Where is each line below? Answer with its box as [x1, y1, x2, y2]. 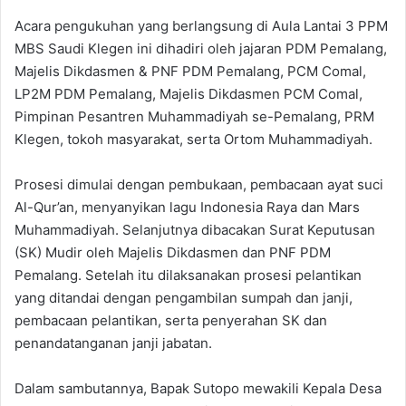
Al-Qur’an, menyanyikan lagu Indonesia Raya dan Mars [14, 198, 360, 216]
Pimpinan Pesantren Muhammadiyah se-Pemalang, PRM [14, 107, 374, 125]
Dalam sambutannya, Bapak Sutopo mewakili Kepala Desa [14, 379, 382, 397]
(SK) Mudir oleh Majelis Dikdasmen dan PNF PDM [14, 243, 331, 261]
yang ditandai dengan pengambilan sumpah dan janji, [14, 288, 353, 306]
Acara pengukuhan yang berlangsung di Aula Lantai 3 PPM [14, 16, 388, 34]
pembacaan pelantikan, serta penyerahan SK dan [14, 311, 327, 329]
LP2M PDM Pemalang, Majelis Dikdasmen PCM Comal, [14, 84, 362, 102]
